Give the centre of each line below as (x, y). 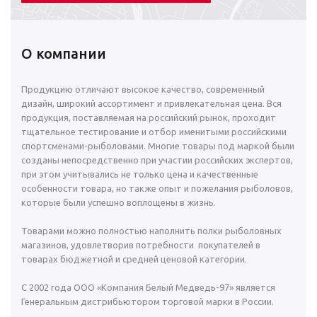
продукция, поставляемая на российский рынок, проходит (149, 118)
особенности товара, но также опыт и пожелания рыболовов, (157, 189)
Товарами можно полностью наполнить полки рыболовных (151, 231)
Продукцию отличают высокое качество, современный (143, 90)
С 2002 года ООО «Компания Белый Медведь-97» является (148, 288)
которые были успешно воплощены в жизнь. (119, 203)
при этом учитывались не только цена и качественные (140, 174)
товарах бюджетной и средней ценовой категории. (134, 259)
